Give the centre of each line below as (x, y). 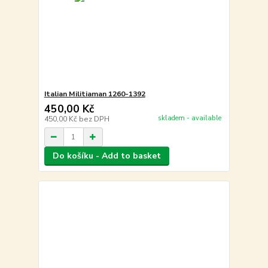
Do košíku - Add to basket (106, 156)
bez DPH (94, 119)
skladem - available (189, 118)
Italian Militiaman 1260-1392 (95, 94)
